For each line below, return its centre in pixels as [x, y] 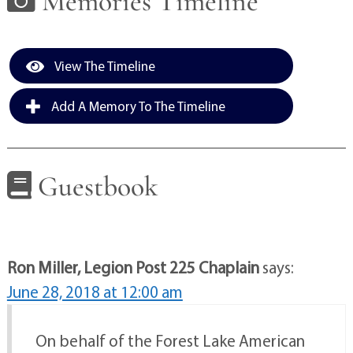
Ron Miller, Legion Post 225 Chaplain [133, 268]
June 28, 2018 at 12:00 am [95, 292]
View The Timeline [103, 66]
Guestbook [95, 187]
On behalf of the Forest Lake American [170, 341]
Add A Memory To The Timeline [136, 106]
